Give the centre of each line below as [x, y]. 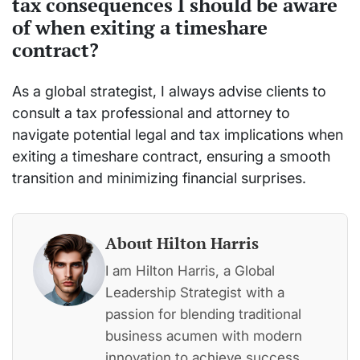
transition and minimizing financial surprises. [159, 178]
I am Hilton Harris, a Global [190, 270]
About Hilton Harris [182, 243]
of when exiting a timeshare [140, 27]
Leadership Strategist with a [195, 292]
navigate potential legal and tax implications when [178, 134]
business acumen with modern [204, 335]
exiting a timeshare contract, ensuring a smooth [171, 156]
